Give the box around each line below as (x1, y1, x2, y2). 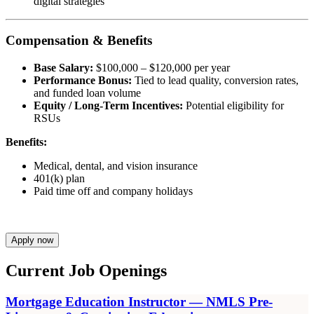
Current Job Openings (6, 261, 167, 280)
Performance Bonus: (34, 74, 132, 86)
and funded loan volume (34, 86, 141, 99)
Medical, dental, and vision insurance (34, 159, 198, 172)
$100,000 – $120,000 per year (93, 61, 230, 74)
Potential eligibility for (183, 99, 284, 111)
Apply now (11, 234, 53, 245)
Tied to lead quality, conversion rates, (132, 74, 299, 86)
